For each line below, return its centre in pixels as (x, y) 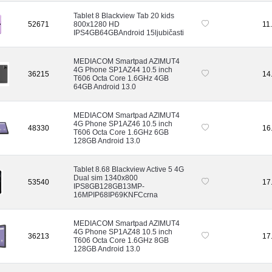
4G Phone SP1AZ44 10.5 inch (123, 70)
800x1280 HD (97, 24)
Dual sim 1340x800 (106, 178)
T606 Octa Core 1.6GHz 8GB (121, 240)
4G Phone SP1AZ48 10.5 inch (123, 232)
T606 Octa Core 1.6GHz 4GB (121, 78)
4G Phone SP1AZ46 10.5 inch (123, 124)
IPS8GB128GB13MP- (109, 186)
